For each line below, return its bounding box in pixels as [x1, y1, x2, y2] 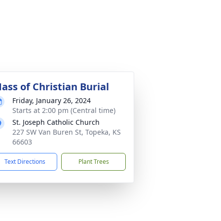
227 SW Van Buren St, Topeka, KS [12, 127, 121, 137]
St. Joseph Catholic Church [12, 117, 100, 127]
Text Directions [4, 157, 45, 166]
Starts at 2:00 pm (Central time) [12, 106, 115, 115]
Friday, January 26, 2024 [12, 96, 91, 106]
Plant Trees [78, 157, 109, 166]
